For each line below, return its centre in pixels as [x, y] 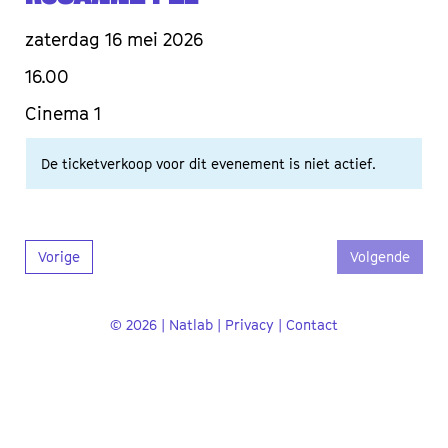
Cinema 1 [63, 114]
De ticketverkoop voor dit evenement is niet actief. [208, 164]
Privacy [249, 325]
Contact [312, 325]
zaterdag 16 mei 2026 [114, 40]
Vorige [59, 257]
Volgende [380, 257]
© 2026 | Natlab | [167, 325]
